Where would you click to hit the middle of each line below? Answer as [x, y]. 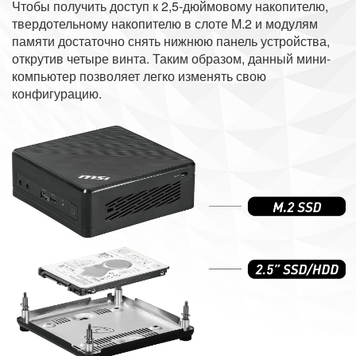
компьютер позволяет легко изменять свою [139, 76]
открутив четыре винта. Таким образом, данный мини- [171, 59]
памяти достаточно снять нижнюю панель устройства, [171, 41]
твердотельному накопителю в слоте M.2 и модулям [165, 24]
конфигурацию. [57, 94]
